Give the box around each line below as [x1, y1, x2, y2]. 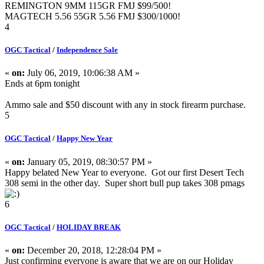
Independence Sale [57, 45, 118, 55]
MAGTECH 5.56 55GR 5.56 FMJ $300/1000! [5, 11, 180, 21]
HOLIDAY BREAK [57, 222, 121, 232]
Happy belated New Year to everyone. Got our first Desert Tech [5, 167, 244, 177]
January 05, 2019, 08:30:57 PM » [25, 156, 152, 167]
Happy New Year [57, 134, 113, 143]
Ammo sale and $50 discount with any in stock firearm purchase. [5, 100, 246, 110]
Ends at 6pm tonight [5, 78, 80, 89]
